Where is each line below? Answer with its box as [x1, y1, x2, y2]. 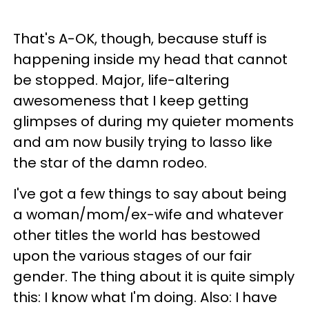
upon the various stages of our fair [13, 246, 252, 266]
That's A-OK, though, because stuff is [13, 29, 267, 49]
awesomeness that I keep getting [13, 91, 249, 111]
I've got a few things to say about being [13, 184, 287, 204]
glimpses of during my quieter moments [13, 112, 294, 132]
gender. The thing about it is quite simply [13, 267, 295, 287]
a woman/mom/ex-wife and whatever [13, 205, 283, 225]
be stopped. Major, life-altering [13, 70, 230, 90]
